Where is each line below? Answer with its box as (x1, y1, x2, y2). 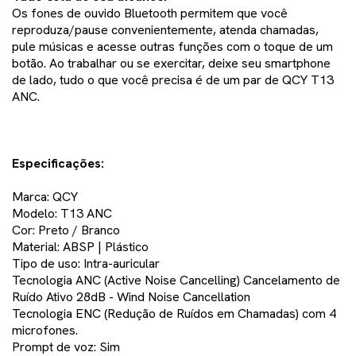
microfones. (12, 322, 78, 339)
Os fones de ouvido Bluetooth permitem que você (12, 5, 288, 22)
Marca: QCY (12, 188, 78, 206)
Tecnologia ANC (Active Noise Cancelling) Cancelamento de (12, 272, 340, 289)
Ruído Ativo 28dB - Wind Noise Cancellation (12, 288, 250, 306)
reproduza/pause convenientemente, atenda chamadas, (12, 21, 319, 39)
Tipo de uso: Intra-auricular (12, 255, 160, 273)
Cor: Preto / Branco (12, 222, 120, 239)
